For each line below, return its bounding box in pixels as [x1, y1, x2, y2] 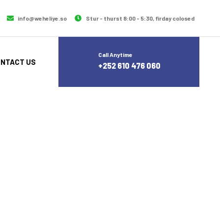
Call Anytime [98, 51, 133, 58]
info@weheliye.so [18, 15, 67, 22]
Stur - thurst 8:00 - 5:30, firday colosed [85, 15, 194, 22]
